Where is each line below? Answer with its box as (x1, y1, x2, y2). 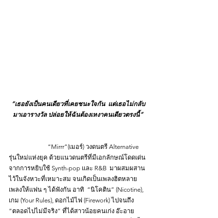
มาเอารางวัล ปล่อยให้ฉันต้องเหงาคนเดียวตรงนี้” (13, 111, 143, 118)
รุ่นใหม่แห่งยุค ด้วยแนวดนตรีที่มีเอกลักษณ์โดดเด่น (9, 154, 147, 161)
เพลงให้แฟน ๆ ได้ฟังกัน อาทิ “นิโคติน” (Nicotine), (9, 186, 145, 193)
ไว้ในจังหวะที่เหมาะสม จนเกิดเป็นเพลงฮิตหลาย (9, 175, 137, 182)
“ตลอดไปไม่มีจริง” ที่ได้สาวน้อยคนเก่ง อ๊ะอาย (9, 207, 136, 215)
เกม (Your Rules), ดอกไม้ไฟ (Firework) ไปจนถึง (9, 197, 135, 204)
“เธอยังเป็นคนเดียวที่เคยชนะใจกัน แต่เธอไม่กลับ (11, 100, 145, 108)
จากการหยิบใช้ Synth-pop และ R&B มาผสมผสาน (9, 164, 145, 172)
